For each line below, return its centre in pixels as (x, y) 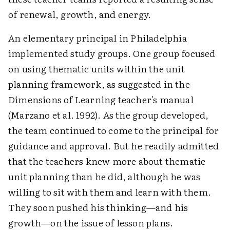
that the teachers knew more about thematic (107, 161)
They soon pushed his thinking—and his (98, 207)
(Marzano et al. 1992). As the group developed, (109, 115)
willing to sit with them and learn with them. (110, 192)
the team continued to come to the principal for (114, 130)
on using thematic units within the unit (97, 69)
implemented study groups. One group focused (112, 53)
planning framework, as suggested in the (99, 84)
